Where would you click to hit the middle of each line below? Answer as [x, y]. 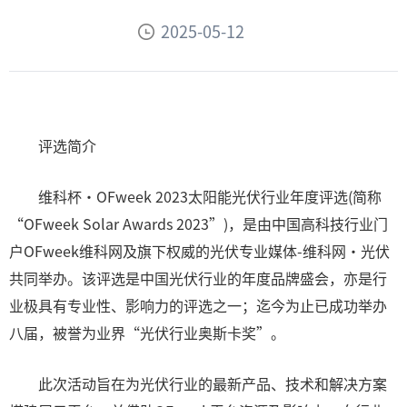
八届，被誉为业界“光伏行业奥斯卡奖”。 [147, 333]
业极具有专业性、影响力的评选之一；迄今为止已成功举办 [198, 305]
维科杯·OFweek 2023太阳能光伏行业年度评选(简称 [210, 196]
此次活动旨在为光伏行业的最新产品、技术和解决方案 [213, 383]
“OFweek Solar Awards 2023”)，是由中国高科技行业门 [199, 223]
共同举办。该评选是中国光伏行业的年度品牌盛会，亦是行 [198, 278]
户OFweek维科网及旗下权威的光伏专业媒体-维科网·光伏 [199, 251]
